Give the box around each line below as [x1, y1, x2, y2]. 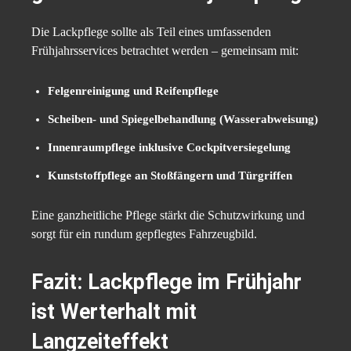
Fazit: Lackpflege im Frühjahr [31, 270, 302, 295]
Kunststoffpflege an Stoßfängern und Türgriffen [48, 169, 292, 183]
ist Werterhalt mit [31, 299, 197, 325]
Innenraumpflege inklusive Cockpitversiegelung [48, 141, 291, 154]
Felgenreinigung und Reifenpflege [48, 85, 219, 98]
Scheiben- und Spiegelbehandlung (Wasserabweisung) [48, 113, 318, 126]
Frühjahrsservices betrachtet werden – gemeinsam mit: [31, 44, 299, 58]
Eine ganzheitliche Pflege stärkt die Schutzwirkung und [31, 208, 305, 223]
